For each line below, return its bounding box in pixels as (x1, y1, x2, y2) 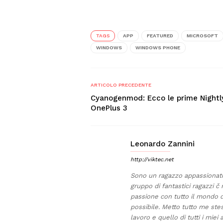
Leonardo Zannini (130, 139, 195, 148)
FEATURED (147, 33, 173, 38)
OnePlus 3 (91, 104, 127, 112)
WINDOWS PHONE (135, 45, 180, 50)
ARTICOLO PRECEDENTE (91, 82, 151, 88)
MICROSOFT (187, 33, 218, 38)
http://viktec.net (130, 156, 174, 163)
